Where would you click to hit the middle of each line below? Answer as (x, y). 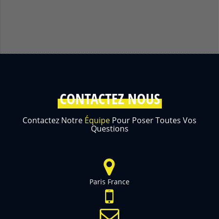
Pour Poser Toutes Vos (154, 120)
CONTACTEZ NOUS (109, 99)
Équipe (98, 120)
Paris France (109, 182)
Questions (109, 129)
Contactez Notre (54, 120)
